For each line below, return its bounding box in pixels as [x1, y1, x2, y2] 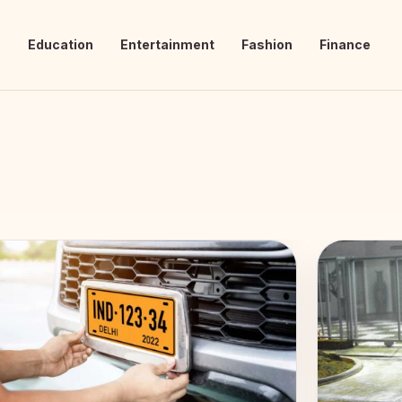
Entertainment [120, 37, 214, 52]
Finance [319, 37, 371, 52]
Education [28, 37, 93, 52]
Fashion [241, 37, 293, 52]
